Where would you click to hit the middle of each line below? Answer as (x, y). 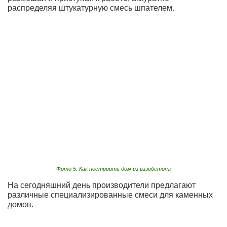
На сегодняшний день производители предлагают (102, 185)
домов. (21, 205)
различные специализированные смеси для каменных (110, 195)
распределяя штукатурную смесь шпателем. (91, 8)
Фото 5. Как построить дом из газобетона (113, 169)
